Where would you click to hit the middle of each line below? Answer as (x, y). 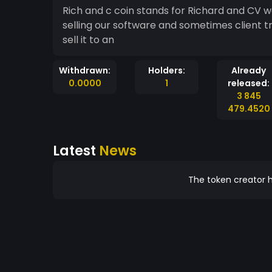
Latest (76, 151)
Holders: (167, 70)
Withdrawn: (85, 70)
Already (249, 70)
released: (249, 83)
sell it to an (88, 40)
